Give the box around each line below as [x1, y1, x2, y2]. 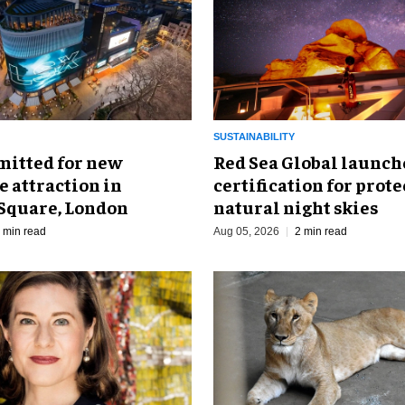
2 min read [295, 225, 347, 239]
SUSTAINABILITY [213, 131, 295, 143]
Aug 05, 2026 [213, 225, 279, 239]
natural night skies [213, 195, 379, 219]
